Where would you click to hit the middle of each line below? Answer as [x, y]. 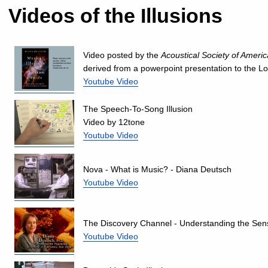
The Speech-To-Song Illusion [138, 109]
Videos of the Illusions [115, 15]
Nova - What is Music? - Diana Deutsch [157, 169]
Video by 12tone [114, 122]
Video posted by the [122, 55]
